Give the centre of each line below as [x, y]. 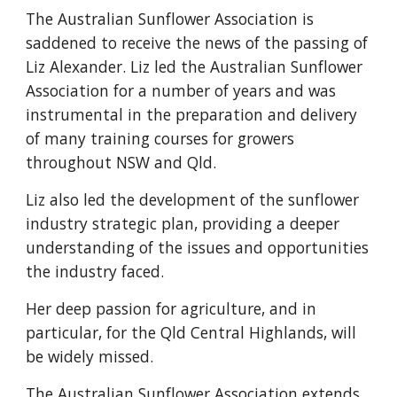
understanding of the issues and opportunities [198, 247]
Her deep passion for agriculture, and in [171, 308]
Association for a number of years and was [181, 90]
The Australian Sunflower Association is [170, 19]
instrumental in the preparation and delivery [192, 114]
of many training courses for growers [160, 138]
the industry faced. [97, 271]
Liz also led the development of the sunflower [193, 199]
